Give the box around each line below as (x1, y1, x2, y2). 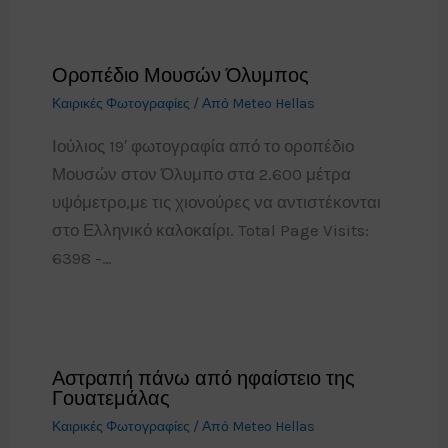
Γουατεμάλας (51, 386, 170, 410)
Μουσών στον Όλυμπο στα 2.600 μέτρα (51, 163, 351, 184)
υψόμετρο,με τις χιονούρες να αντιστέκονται (51, 191, 381, 212)
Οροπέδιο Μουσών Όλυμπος (51, 63, 309, 87)
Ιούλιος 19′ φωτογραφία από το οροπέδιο (51, 135, 354, 156)
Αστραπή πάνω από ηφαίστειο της (51, 366, 355, 390)
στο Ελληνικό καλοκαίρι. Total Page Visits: (51, 219, 369, 240)
